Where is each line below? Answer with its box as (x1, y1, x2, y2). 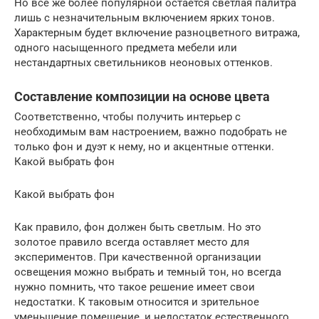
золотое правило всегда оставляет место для (14, 235, 249, 249)
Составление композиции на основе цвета (14, 88, 270, 104)
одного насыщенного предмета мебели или (14, 41, 237, 54)
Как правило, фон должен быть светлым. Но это (14, 220, 261, 234)
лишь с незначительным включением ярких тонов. (14, 11, 275, 24)
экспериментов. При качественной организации (14, 250, 261, 263)
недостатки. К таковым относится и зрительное (14, 295, 259, 308)
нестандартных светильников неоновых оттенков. (14, 56, 273, 69)
